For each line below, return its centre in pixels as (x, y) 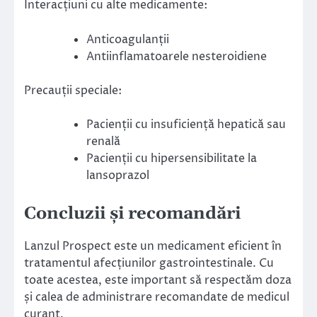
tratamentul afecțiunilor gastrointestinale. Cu (149, 263)
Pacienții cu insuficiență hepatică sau (186, 124)
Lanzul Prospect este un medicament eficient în (153, 246)
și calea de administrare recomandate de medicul (157, 297)
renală (103, 141)
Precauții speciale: (73, 90)
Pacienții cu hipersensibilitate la (172, 158)
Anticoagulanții (128, 39)
